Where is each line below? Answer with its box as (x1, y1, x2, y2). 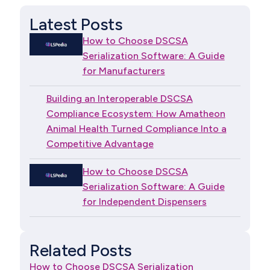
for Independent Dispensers (82, 195, 207, 207)
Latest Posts (30, 13, 123, 34)
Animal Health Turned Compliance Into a (46, 122, 227, 134)
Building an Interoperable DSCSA (46, 92, 193, 104)
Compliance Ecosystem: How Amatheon (46, 107, 225, 119)
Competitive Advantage (46, 137, 154, 149)
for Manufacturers (82, 64, 165, 77)
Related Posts (30, 239, 132, 260)
